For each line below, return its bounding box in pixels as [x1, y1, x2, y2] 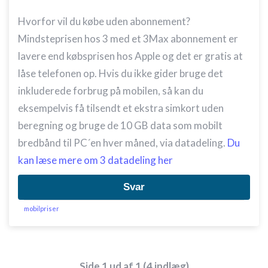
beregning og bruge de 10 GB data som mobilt [18, 119, 223, 132]
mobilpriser [24, 205, 59, 212]
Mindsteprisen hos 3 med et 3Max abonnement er [18, 32, 238, 45]
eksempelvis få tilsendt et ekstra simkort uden [18, 102, 224, 114]
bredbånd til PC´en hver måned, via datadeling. [18, 136, 227, 149]
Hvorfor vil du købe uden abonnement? [18, 15, 190, 28]
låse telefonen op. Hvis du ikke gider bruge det [18, 67, 223, 80]
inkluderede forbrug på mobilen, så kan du [18, 84, 203, 97]
